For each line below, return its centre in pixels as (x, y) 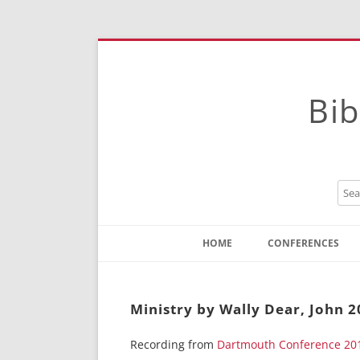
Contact (229, 272)
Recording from (174, 344)
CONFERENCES (303, 243)
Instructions (239, 297)
